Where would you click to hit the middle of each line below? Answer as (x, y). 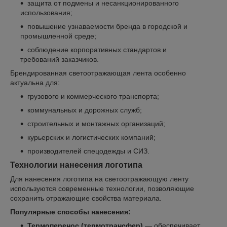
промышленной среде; (58, 36)
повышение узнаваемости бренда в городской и (107, 26)
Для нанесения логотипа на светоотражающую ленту (99, 179)
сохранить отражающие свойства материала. (86, 198)
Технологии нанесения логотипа (76, 165)
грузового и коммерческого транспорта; (93, 96)
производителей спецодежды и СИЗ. (88, 151)
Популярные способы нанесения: (70, 212)
